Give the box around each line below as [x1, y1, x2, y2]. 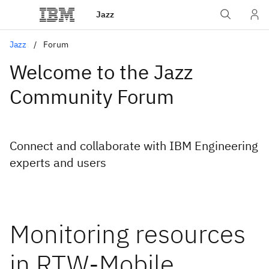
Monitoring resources [10, 217, 246, 250]
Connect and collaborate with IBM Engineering [10, 138, 258, 154]
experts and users [10, 154, 106, 171]
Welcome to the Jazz [10, 59, 193, 85]
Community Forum [10, 83, 174, 109]
